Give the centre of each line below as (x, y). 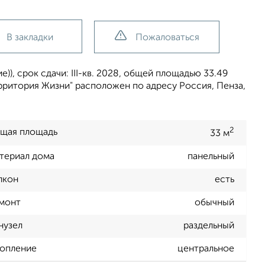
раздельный (209, 226)
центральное (206, 249)
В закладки (30, 38)
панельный (211, 157)
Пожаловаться (167, 38)
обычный (214, 203)
